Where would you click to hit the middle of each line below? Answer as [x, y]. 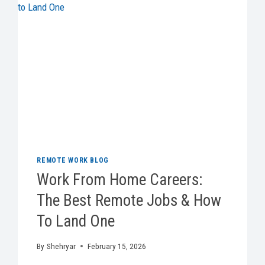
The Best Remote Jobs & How [129, 201]
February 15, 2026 [117, 246]
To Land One [76, 222]
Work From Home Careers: [120, 180]
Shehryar [61, 246]
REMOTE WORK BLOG [73, 161]
